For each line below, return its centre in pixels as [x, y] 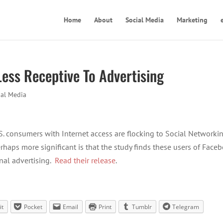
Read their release [85, 160]
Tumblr [142, 207]
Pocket [33, 207]
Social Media [145, 20]
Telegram [186, 207]
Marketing [192, 20]
